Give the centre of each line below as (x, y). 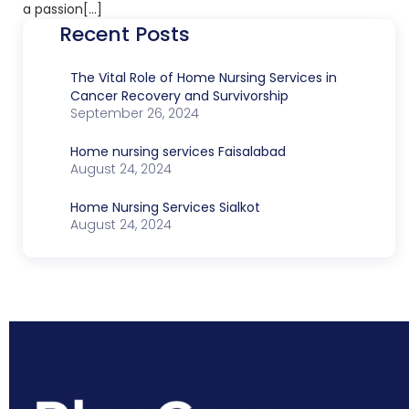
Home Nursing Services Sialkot (165, 207)
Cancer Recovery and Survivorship (179, 95)
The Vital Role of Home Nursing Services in (204, 77)
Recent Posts (125, 34)
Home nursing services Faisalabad (178, 151)
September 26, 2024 (135, 113)
